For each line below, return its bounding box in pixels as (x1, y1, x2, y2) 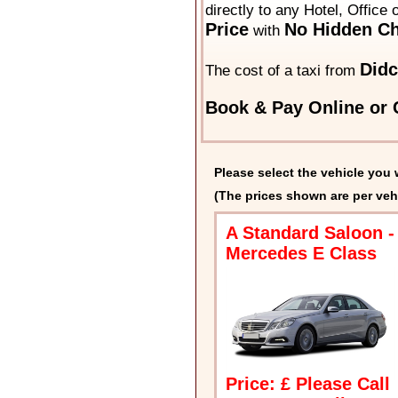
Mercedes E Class (225, 243, 377, 264)
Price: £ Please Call (226, 374, 391, 394)
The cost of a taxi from (204, 62, 360, 80)
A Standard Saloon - (225, 223, 394, 243)
